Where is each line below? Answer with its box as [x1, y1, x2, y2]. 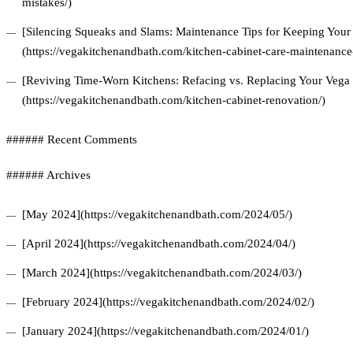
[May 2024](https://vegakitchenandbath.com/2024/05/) [22, 208, 292, 221]
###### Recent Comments [6, 133, 137, 147]
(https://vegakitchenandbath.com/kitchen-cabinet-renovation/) [22, 94, 325, 107]
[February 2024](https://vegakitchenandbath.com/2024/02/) [22, 295, 314, 309]
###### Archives [6, 169, 91, 182]
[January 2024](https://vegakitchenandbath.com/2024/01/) [22, 325, 309, 338]
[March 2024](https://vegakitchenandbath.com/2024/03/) [22, 266, 302, 280]
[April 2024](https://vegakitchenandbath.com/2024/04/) [22, 237, 295, 251]
